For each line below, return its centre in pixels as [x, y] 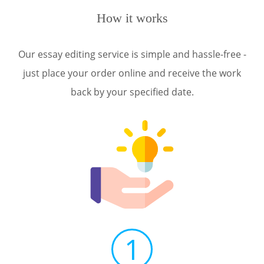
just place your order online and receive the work [132, 73]
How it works [132, 18]
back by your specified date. [132, 92]
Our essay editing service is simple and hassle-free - [132, 54]
